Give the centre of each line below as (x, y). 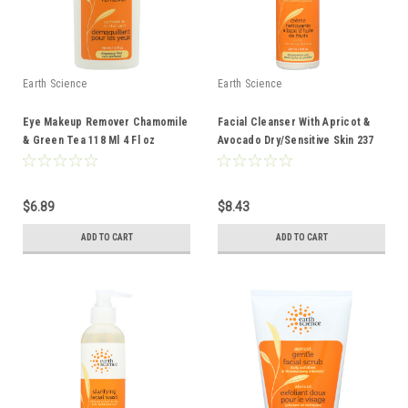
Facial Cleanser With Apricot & (294, 122)
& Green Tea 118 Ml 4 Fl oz (89, 140)
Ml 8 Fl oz (241, 158)
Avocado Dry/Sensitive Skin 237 (296, 140)
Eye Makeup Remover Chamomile (105, 122)
